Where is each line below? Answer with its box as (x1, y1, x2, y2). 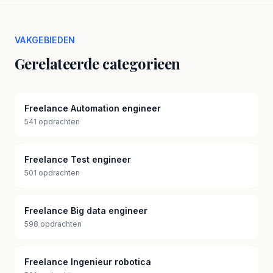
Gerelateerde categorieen (15, 54, 180, 73)
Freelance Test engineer (24, 154, 131, 165)
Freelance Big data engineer (24, 205, 147, 216)
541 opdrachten (24, 117, 80, 126)
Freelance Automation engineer (24, 103, 161, 113)
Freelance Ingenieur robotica (24, 257, 151, 267)
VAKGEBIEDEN (15, 35, 76, 45)
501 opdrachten (24, 168, 80, 177)
